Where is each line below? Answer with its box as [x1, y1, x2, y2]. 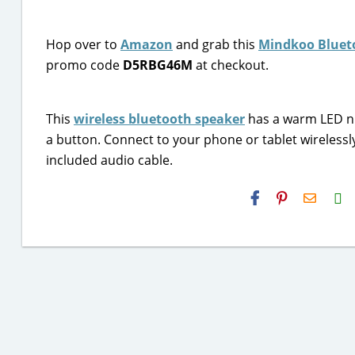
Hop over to [46, 36, 120, 53]
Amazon [120, 36, 173, 53]
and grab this [173, 36, 258, 53]
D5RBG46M [123, 56, 193, 74]
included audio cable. [46, 151, 173, 169]
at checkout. [193, 56, 269, 74]
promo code [46, 56, 123, 74]
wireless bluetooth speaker [74, 110, 245, 128]
